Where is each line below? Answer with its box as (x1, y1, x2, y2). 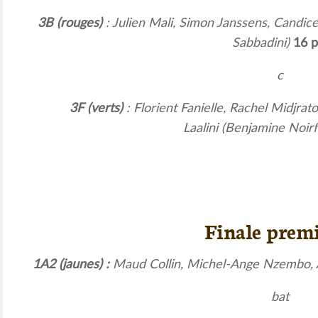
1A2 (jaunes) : (33, 258, 113, 271)
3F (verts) (70, 102, 123, 115)
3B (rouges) (38, 16, 102, 30)
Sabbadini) (231, 36, 293, 50)
